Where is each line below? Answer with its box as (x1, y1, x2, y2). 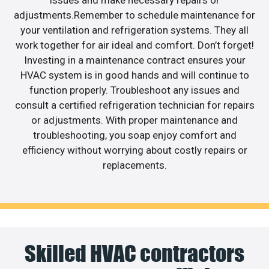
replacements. (102, 159, 167, 171)
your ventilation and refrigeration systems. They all (20, 23, 249, 36)
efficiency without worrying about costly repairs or (22, 144, 247, 156)
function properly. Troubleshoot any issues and (29, 83, 240, 96)
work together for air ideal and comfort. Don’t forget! (15, 38, 254, 51)
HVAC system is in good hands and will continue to (20, 68, 249, 81)
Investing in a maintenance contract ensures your (23, 53, 246, 66)
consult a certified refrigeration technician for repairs (14, 98, 255, 111)
